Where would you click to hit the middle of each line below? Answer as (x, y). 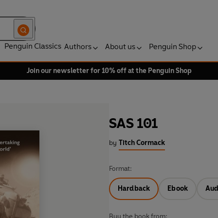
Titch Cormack (142, 143)
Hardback (134, 189)
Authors (78, 46)
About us (120, 46)
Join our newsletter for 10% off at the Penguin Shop (109, 71)
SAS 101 (134, 123)
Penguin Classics (33, 46)
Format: (120, 169)
